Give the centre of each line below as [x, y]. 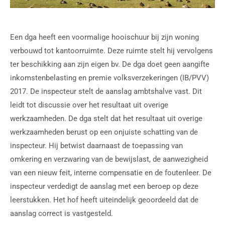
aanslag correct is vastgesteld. [62, 213]
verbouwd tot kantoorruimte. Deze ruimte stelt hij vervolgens [111, 50]
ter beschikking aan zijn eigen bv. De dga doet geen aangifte [110, 64]
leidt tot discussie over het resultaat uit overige [89, 105]
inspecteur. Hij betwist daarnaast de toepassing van [96, 145]
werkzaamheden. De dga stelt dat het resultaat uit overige [106, 118]
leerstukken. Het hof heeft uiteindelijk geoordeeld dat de [104, 200]
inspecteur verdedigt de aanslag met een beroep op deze [104, 186]
